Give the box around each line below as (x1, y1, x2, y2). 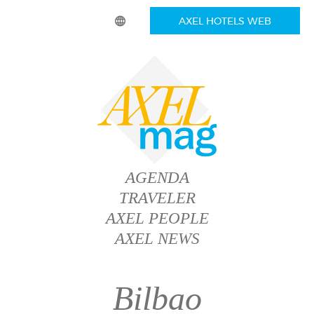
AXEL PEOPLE (105, 208, 209, 228)
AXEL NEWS (114, 228, 200, 249)
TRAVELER (118, 188, 196, 208)
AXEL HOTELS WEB (179, 16, 271, 27)
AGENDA (125, 168, 189, 188)
